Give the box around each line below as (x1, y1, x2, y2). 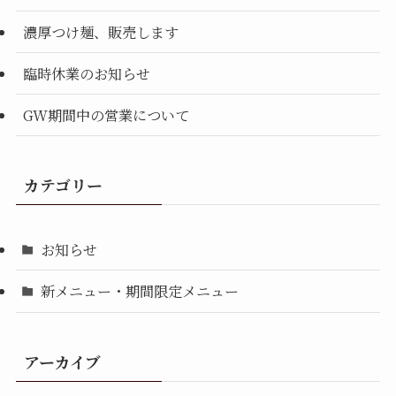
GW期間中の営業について (22, 104, 189, 126)
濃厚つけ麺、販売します (22, 20, 179, 42)
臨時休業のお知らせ (22, 62, 150, 84)
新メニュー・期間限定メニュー (41, 280, 240, 302)
